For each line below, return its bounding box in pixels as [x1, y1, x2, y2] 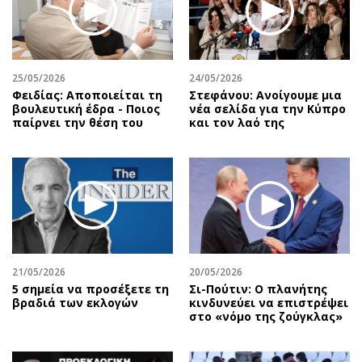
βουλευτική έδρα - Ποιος [12, 100, 160, 116]
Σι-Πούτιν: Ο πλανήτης [189, 280, 327, 297]
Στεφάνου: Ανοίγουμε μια [189, 86, 342, 103]
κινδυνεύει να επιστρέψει [189, 294, 348, 310]
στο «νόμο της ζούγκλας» [189, 308, 343, 324]
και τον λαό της [189, 114, 284, 130]
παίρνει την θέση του [12, 114, 143, 130]
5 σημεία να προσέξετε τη [12, 280, 169, 297]
